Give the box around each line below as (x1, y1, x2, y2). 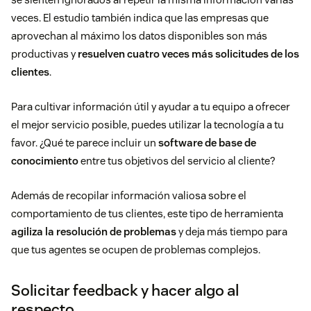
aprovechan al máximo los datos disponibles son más (11, 29, 267, 43)
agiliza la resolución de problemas (11, 225, 176, 239)
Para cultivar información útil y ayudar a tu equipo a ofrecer (11, 100, 290, 114)
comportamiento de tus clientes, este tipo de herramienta (11, 207, 283, 221)
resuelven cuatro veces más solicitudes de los (78, 47, 299, 61)
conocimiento (11, 154, 78, 168)
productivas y (11, 47, 78, 61)
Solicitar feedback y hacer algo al (11, 280, 239, 301)
